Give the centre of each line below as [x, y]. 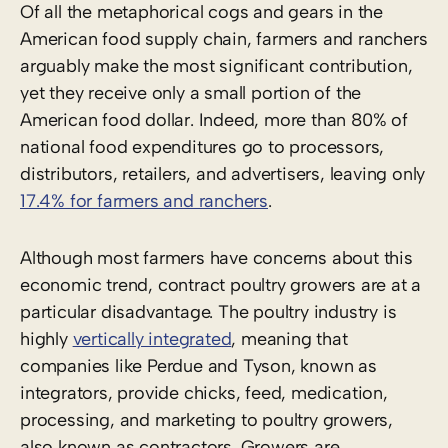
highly [46, 338]
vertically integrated [152, 338]
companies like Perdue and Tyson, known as [198, 365]
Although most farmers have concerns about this [216, 257]
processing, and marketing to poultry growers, [206, 419]
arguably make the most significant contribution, [216, 65]
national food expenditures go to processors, [202, 146]
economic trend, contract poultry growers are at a [221, 284]
